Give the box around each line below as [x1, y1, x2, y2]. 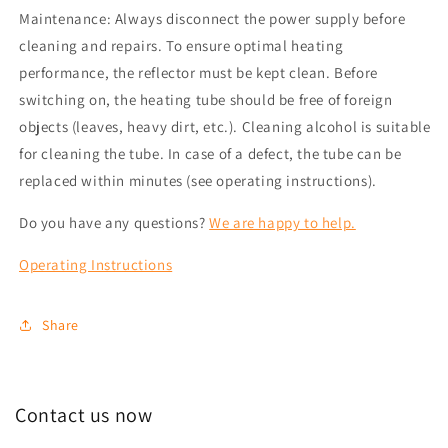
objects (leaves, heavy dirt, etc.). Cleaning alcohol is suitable [19, 117, 431, 136]
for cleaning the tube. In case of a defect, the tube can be [19, 144, 402, 163]
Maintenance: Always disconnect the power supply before [19, 9, 406, 28]
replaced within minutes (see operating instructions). [19, 171, 377, 190]
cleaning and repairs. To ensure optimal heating [19, 36, 344, 55]
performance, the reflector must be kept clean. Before [19, 63, 378, 82]
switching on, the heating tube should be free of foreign [19, 90, 393, 109]
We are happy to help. [209, 213, 356, 232]
